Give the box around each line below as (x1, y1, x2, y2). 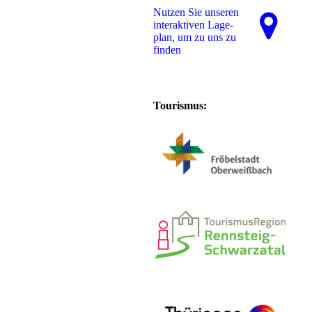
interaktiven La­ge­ (153, 19, 234, 31)
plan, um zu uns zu (153, 31, 237, 44)
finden (153, 44, 182, 56)
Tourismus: (153, 100, 208, 112)
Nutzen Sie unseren (153, 6, 240, 19)
